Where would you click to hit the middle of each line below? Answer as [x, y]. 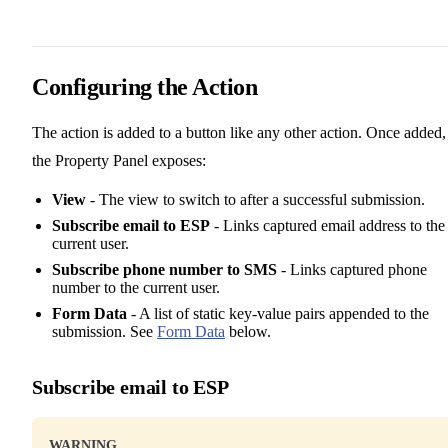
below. [248, 331]
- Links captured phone [352, 269]
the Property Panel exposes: [119, 160]
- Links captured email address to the [327, 225]
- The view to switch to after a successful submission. [255, 199]
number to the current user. [136, 287]
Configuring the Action [145, 86]
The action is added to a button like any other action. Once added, [239, 132]
